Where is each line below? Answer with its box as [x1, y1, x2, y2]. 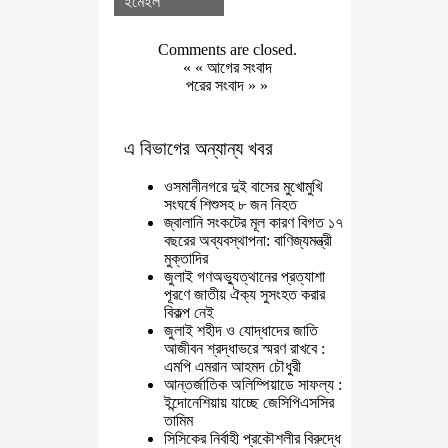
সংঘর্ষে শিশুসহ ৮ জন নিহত [164, 196, 297, 214]
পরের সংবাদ [186, 77, 249, 94]
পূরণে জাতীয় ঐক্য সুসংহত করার [164, 286, 325, 304]
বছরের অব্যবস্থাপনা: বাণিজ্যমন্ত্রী [164, 232, 332, 250]
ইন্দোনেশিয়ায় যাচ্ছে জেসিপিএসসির [164, 394, 334, 412]
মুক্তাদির [164, 250, 208, 268]
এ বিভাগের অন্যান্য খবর [124, 137, 273, 159]
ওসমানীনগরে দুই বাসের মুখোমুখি [164, 178, 322, 196]
